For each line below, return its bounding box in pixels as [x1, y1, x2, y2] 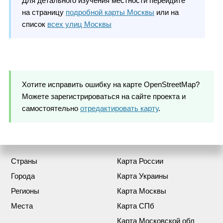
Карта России [117, 156, 164, 165]
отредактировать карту [80, 104, 158, 112]
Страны [11, 156, 38, 165]
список [21, 19, 47, 28]
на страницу [21, 7, 66, 16]
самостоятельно [21, 104, 80, 112]
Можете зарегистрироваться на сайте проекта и [21, 92, 186, 101]
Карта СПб [117, 201, 155, 210]
